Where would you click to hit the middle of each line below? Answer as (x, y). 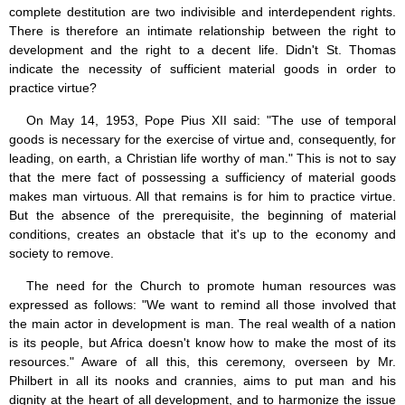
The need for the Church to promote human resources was (211, 286)
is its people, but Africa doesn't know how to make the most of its (202, 343)
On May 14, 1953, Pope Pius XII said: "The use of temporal (211, 121)
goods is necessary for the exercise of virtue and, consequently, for (202, 140)
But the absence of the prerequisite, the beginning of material (202, 216)
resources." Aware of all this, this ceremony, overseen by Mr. (202, 362)
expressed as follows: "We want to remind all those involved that (202, 305)
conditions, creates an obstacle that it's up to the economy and (202, 235)
